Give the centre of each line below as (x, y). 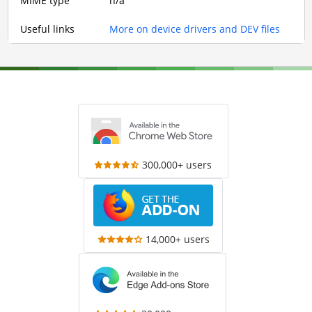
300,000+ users (177, 165)
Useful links (47, 29)
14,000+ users (177, 239)
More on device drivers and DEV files (195, 29)
